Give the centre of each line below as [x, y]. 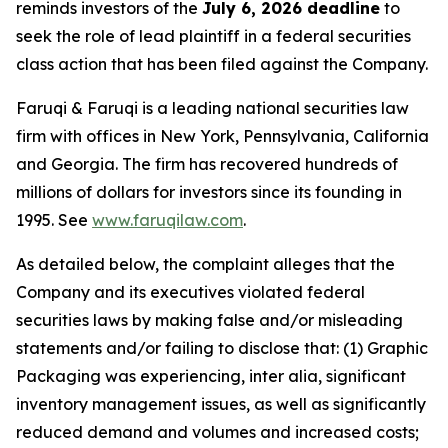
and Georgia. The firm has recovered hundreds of [207, 164]
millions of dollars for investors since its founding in [209, 192]
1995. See [54, 220]
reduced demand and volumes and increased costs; [217, 432]
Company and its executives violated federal [190, 292]
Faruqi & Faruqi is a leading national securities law [212, 108]
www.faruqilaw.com [167, 220]
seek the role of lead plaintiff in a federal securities [213, 36]
